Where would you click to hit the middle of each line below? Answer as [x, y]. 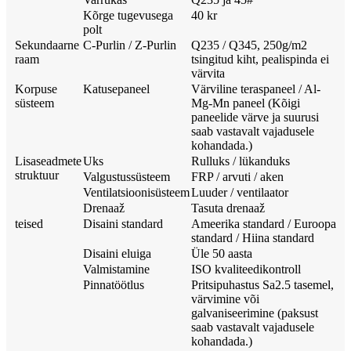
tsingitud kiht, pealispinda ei [260, 60]
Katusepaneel [116, 89]
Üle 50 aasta [222, 254]
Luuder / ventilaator [240, 193]
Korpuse [36, 89]
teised [29, 224]
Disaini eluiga [117, 254]
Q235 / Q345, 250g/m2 [249, 45]
